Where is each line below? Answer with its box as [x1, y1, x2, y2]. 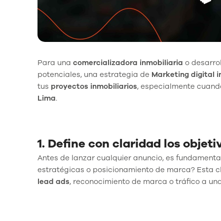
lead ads [37, 176, 70, 186]
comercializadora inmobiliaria [73, 57, 183, 68]
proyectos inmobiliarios [51, 81, 137, 91]
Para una [37, 57, 73, 68]
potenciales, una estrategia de [37, 69, 151, 79]
